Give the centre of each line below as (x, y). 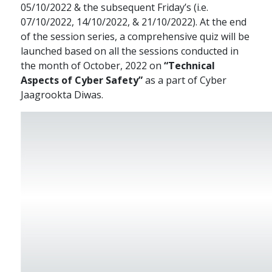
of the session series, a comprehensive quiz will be (135, 37)
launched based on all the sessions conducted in (130, 51)
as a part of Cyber (185, 80)
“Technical (190, 66)
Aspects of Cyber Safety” (82, 80)
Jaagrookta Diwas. (62, 95)
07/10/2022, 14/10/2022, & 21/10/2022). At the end (134, 22)
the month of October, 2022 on (93, 66)
